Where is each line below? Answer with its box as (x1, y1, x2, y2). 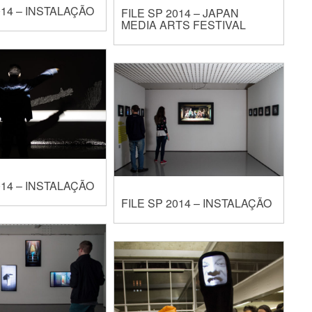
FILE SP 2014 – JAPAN (121, 5, 240, 22)
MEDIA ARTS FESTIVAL (121, 17, 247, 33)
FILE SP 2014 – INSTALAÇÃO (121, 194, 272, 211)
